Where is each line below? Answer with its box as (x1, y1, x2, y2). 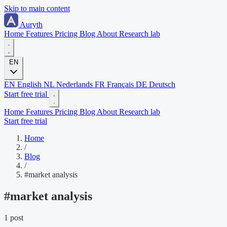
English (15, 80, 44, 89)
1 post (4, 213, 23, 222)
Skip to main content (4, 4, 70, 13)
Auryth (20, 20, 43, 29)
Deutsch (147, 80, 175, 89)
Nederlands (54, 80, 95, 89)
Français (105, 80, 136, 89)
